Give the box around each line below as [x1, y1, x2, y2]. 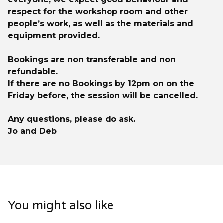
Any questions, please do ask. [8, 114, 135, 124]
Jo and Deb [8, 126, 57, 136]
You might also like [8, 198, 113, 213]
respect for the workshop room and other [8, 7, 188, 16]
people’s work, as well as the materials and [8, 19, 193, 28]
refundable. [8, 67, 58, 76]
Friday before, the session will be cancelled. [8, 91, 198, 100]
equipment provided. [8, 31, 100, 40]
